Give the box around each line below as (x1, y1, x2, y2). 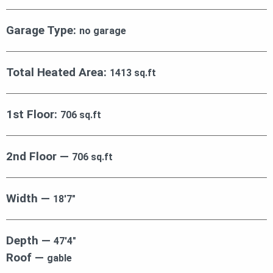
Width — (6, 191, 53, 206)
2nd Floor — (6, 149, 72, 164)
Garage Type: (6, 23, 79, 38)
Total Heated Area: (6, 65, 110, 80)
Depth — (6, 233, 54, 248)
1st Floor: (6, 107, 60, 122)
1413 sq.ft (110, 67, 156, 79)
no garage (79, 25, 126, 37)
